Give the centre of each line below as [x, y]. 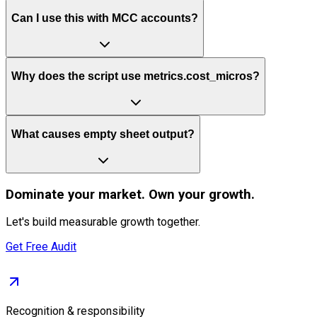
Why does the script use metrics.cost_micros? [136, 76]
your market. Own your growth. [160, 194]
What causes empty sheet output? [103, 134]
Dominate [35, 194]
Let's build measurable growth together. [103, 222]
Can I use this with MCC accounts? [105, 18]
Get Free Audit [41, 247]
